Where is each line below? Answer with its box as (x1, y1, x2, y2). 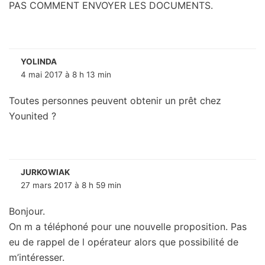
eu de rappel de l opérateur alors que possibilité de (9, 236, 238, 248)
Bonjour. (9, 205, 45, 218)
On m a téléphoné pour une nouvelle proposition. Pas (9, 221, 247, 233)
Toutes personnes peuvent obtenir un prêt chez (9, 95, 221, 107)
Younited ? (9, 110, 56, 122)
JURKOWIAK (21, 167, 70, 177)
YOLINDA (21, 57, 57, 67)
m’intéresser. (9, 251, 64, 264)
